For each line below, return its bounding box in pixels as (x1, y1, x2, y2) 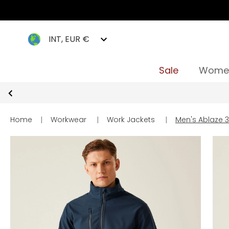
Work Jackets (107, 114, 155, 125)
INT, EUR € (49, 33, 89, 45)
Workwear (51, 114, 86, 125)
